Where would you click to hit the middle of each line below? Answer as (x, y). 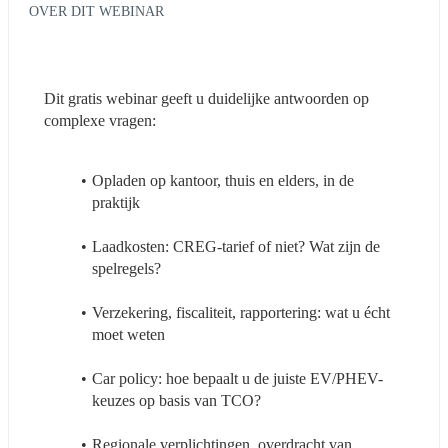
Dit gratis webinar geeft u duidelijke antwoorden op (206, 98)
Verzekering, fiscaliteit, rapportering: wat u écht (240, 312)
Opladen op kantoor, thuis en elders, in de (222, 180)
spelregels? (126, 268)
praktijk (116, 202)
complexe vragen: (100, 120)
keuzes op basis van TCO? (176, 400)
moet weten (128, 334)
